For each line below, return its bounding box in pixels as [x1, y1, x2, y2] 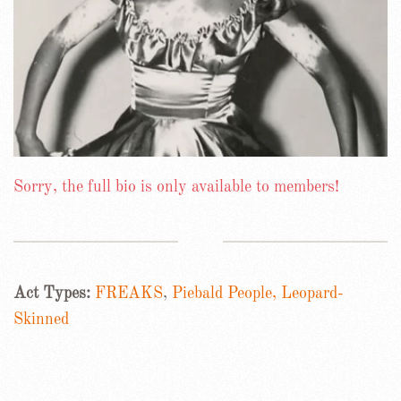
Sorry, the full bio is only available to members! [13, 178, 339, 195]
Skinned [13, 311, 69, 328]
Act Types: [13, 285, 95, 302]
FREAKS [95, 285, 163, 302]
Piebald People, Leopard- [172, 285, 344, 302]
